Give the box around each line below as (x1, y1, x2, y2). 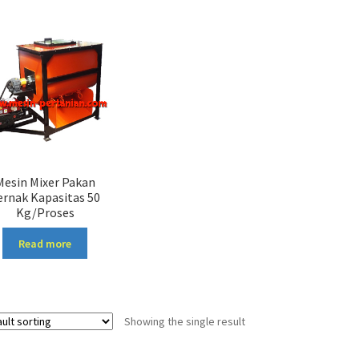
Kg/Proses (15, 204, 75, 221)
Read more (18, 236, 72, 251)
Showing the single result (123, 314, 245, 329)
